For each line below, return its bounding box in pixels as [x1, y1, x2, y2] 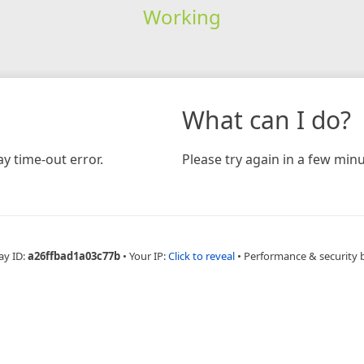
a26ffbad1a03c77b [28, 248, 120, 263]
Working [142, 2, 221, 30]
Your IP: [129, 248, 168, 263]
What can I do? [182, 102, 351, 136]
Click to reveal [168, 248, 235, 263]
